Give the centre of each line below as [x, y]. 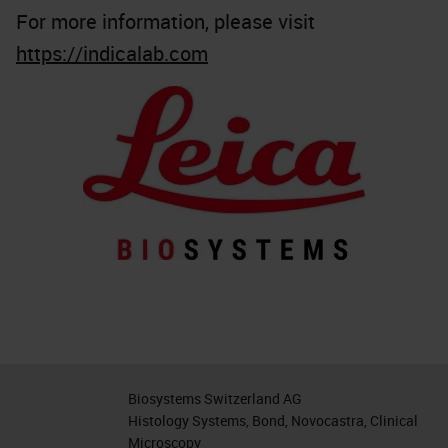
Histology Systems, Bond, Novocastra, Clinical [272, 420]
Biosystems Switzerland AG [214, 398]
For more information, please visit [165, 21]
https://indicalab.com [112, 53]
